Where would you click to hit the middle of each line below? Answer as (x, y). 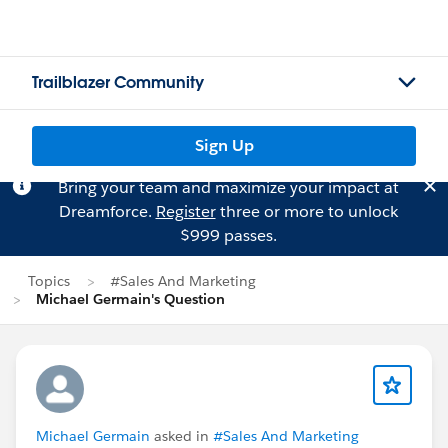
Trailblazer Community (118, 82)
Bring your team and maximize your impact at (228, 187)
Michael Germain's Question (130, 299)
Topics (49, 281)
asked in (181, 436)
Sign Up (224, 145)
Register (185, 211)
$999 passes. (228, 235)
